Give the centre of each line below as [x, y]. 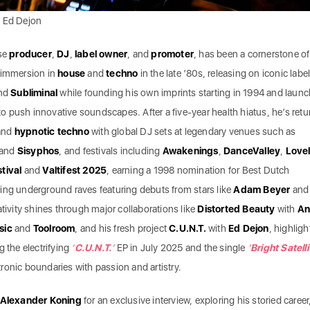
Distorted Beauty [236, 209]
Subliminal [34, 92]
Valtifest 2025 [75, 170]
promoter [172, 54]
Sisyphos [38, 151]
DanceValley [252, 151]
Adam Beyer [262, 189]
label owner [101, 54]
